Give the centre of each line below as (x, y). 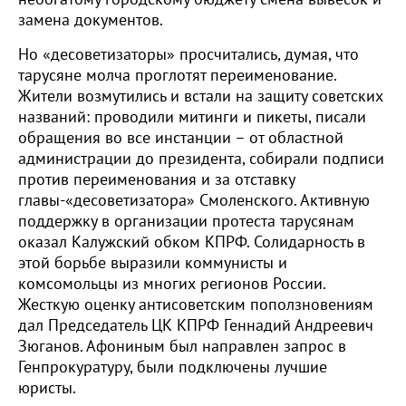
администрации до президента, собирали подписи (201, 159)
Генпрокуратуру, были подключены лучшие (173, 367)
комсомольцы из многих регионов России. (172, 284)
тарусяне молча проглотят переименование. (177, 76)
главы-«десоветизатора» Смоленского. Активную (194, 201)
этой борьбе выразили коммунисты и (153, 263)
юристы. (49, 388)
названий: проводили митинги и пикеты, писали (192, 117)
